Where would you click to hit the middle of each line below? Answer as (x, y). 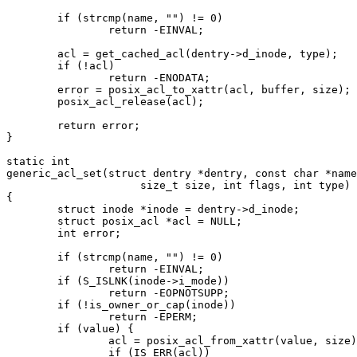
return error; (32, 125)
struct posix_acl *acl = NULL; (32, 221)
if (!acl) (32, 65)
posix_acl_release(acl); (32, 101)
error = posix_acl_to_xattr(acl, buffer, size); (32, 89)
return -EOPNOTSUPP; (57, 292)
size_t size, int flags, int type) (57, 185)
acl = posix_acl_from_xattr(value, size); (57, 340)
